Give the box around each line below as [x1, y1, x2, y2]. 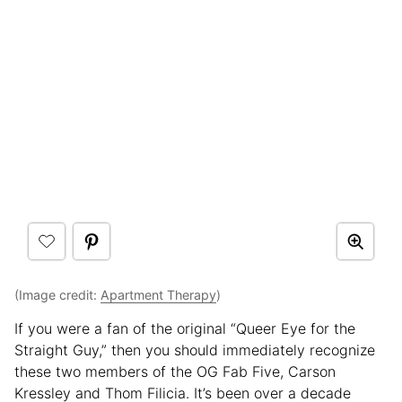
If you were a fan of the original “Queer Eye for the [14, 319, 355, 337]
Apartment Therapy [100, 286, 216, 302]
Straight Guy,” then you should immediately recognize [14, 340, 375, 359]
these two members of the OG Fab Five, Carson [14, 362, 336, 380]
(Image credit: [14, 286, 100, 302]
